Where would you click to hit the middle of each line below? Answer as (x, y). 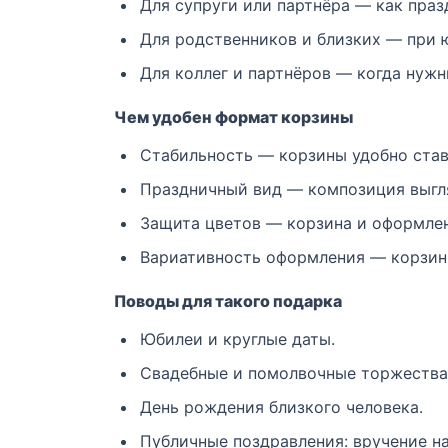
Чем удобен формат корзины (233, 117)
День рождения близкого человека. (281, 407)
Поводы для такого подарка (228, 301)
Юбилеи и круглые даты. (237, 339)
